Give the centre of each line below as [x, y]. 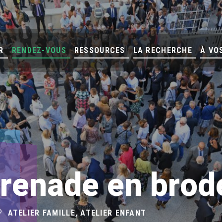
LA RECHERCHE [163, 50]
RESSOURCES [100, 50]
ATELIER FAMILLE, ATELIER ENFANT [77, 213]
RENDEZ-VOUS [39, 50]
